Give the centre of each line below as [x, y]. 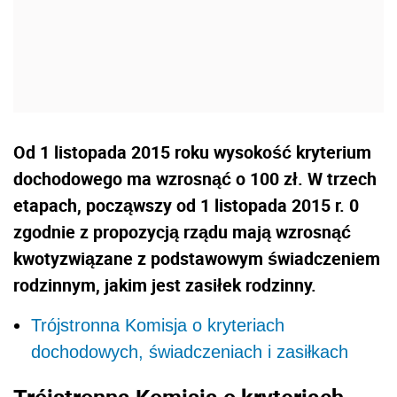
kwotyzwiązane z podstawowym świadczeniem [197, 258]
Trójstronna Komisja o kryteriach [158, 325]
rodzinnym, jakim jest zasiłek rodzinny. [165, 284]
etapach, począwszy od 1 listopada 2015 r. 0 [186, 205]
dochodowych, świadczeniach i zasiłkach [190, 351]
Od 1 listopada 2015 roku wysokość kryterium [192, 152]
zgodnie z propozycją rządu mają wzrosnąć [182, 231]
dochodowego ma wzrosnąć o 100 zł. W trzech [195, 178]
